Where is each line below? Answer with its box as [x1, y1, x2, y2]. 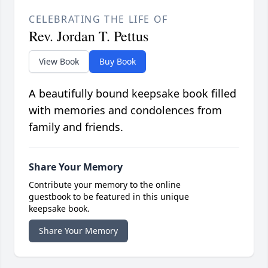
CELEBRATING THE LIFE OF [29, 13, 168, 26]
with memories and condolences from [29, 103, 222, 118]
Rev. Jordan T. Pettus [29, 26, 148, 46]
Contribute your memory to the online [29, 179, 181, 191]
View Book [39, 56, 79, 68]
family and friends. [29, 120, 123, 135]
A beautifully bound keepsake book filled [29, 86, 236, 101]
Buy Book [99, 56, 136, 68]
